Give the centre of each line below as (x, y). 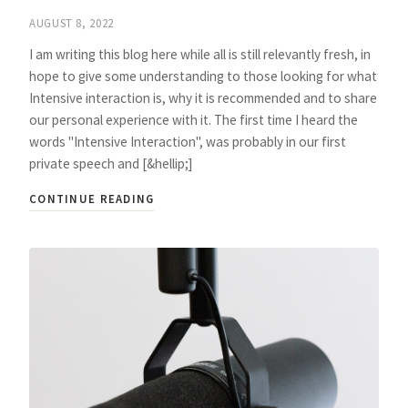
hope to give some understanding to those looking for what (203, 76)
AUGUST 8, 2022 (71, 22)
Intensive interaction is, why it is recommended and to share (203, 98)
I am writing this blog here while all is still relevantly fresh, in (200, 55)
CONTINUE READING (92, 199)
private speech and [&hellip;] (111, 164)
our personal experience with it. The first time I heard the (194, 120)
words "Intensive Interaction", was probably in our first (188, 142)
